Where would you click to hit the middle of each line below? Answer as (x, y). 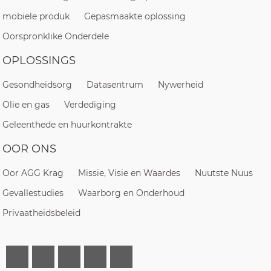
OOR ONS (30, 149)
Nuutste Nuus (224, 173)
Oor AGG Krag (33, 173)
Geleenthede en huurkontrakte (67, 125)
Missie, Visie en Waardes (129, 173)
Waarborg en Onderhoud (132, 193)
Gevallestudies (33, 193)
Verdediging (90, 105)
